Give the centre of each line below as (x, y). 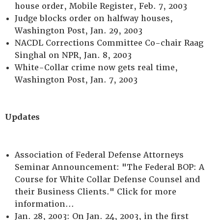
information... (44, 204)
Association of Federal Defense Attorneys (99, 155)
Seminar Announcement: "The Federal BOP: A (110, 167)
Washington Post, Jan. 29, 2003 (79, 31)
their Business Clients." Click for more (96, 192)
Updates (22, 117)
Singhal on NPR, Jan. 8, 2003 (73, 55)
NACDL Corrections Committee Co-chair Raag (109, 43)
